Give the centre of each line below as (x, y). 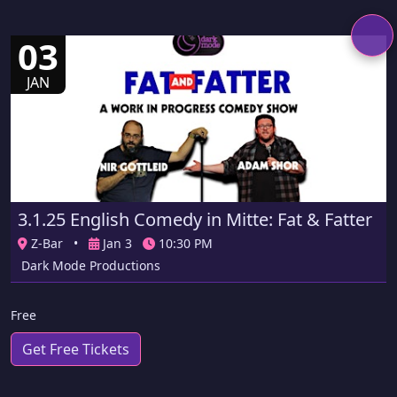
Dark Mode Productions (91, 266)
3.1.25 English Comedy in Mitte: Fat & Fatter (195, 220)
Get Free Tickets (76, 350)
